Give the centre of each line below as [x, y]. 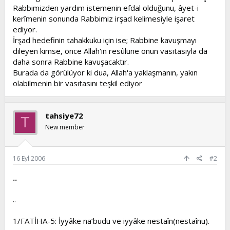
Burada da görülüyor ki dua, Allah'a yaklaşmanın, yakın [105, 72]
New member [65, 127]
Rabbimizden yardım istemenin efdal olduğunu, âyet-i [106, 7]
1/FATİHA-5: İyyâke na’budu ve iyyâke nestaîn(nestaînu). [111, 221]
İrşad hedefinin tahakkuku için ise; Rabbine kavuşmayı [105, 40]
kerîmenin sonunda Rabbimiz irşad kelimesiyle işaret [104, 18]
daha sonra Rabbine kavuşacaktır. [71, 61]
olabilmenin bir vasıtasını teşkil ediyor [78, 83]
